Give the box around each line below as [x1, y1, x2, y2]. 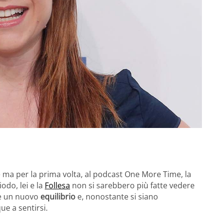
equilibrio [40, 191, 77, 202]
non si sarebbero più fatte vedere [70, 180, 195, 191]
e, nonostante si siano [77, 191, 158, 202]
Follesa [45, 180, 70, 191]
